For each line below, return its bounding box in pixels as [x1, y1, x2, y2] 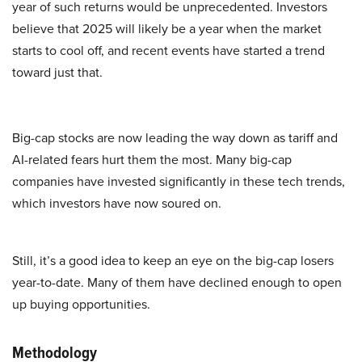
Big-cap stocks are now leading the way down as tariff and [12, 128, 338, 146]
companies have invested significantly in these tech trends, [12, 172, 345, 190]
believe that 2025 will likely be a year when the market [12, 19, 322, 37]
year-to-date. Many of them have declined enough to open [12, 273, 342, 291]
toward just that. [12, 63, 103, 81]
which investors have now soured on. [12, 194, 221, 212]
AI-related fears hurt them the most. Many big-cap [12, 150, 292, 168]
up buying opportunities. [12, 295, 150, 313]
